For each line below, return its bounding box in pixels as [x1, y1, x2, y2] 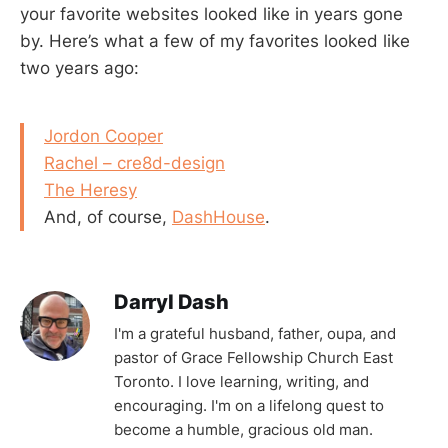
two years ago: [20, 58, 139, 78]
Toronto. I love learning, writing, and [114, 371, 369, 391]
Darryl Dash [114, 289, 229, 314]
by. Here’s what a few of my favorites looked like [20, 31, 410, 51]
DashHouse [172, 206, 265, 227]
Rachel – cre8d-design [44, 152, 225, 173]
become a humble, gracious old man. [114, 419, 373, 439]
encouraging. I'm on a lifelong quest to [114, 395, 384, 415]
